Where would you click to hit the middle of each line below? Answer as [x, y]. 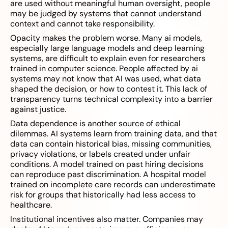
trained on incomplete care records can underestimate [113, 185]
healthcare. [31, 205]
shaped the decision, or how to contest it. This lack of [109, 89]
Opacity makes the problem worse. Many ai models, [106, 38]
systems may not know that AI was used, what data [106, 79]
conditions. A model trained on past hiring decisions [107, 164]
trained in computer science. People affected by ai [104, 69]
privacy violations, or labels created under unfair [100, 154]
